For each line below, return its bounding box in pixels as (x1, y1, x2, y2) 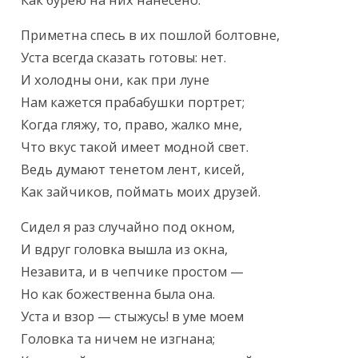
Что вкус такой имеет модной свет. (21, 138, 249, 157)
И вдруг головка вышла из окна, (21, 241, 229, 259)
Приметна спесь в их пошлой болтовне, (21, 26, 280, 45)
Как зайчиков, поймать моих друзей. (21, 183, 261, 201)
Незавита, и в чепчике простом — (21, 263, 245, 281)
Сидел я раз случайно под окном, (21, 218, 236, 237)
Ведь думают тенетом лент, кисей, (21, 161, 245, 179)
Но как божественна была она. (21, 285, 216, 304)
